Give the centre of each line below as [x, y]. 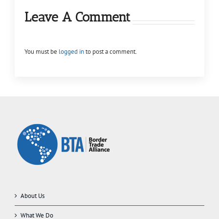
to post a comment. [110, 51]
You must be [42, 51]
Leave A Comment [77, 17]
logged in [71, 51]
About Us [33, 196]
